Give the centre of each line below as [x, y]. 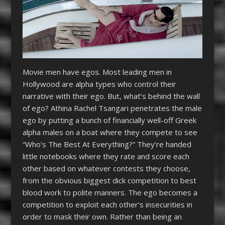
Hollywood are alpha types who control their [99, 84]
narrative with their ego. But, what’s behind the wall [111, 96]
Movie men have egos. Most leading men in [97, 72]
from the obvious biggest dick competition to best [109, 180]
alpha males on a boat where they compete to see [110, 132]
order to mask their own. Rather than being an [102, 216]
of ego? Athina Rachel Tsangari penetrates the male [112, 108]
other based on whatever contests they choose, [106, 168]
